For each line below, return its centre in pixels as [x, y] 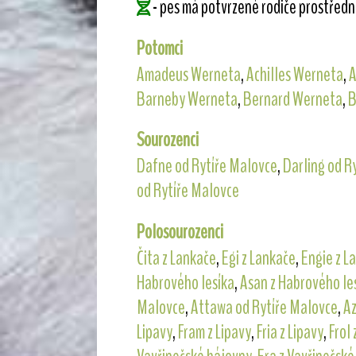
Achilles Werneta [294, 74]
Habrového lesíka [185, 283]
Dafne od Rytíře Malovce [207, 166]
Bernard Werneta [292, 99]
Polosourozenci [180, 232]
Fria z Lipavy [290, 333]
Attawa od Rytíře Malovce [264, 308]
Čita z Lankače [176, 259]
